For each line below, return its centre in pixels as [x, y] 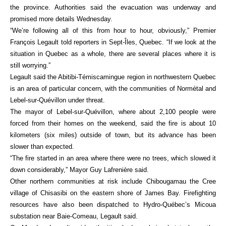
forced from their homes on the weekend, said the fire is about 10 [113, 123]
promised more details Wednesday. [61, 19]
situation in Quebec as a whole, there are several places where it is [113, 54]
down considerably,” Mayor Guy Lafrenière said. [79, 170]
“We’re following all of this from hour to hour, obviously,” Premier [113, 31]
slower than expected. [42, 147]
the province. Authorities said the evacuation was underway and [113, 7]
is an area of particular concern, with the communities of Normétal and [113, 89]
